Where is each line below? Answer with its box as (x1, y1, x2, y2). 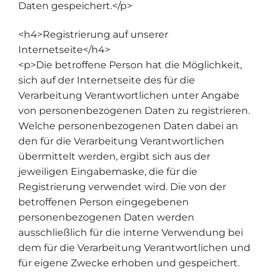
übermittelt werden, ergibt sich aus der (18, 150, 210, 162)
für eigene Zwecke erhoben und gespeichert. (18, 257, 239, 269)
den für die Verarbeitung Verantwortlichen (18, 135, 224, 147)
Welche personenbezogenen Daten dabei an (18, 119, 238, 132)
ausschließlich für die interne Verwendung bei (18, 226, 243, 238)
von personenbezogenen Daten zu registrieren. (18, 104, 250, 116)
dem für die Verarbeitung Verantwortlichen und (18, 241, 250, 253)
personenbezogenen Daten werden (18, 211, 194, 223)
